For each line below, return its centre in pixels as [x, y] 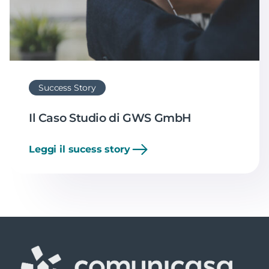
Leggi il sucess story [80, 149]
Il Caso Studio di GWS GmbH [110, 117]
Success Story [67, 87]
